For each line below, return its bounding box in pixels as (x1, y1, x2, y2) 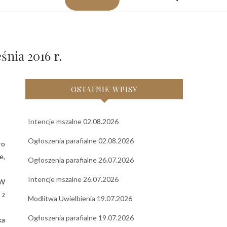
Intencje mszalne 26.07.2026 (28, 174, 119, 183)
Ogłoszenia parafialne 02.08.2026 (28, 136, 134, 145)
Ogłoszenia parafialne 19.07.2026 (28, 213, 134, 222)
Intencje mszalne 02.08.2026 (28, 117, 119, 126)
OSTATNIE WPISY (70, 84, 138, 94)
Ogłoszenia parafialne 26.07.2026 (28, 155, 134, 164)
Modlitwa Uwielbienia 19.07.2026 (28, 194, 132, 203)
